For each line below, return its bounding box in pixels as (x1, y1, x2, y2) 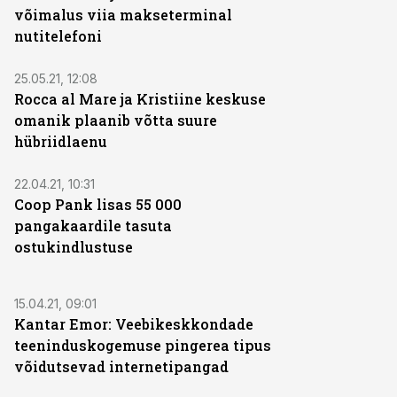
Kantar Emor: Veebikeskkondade (14, 315, 253, 333)
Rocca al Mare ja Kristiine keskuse (14, 90, 266, 108)
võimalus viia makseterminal (14, 5, 232, 24)
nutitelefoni (14, 27, 102, 45)
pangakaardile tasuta (14, 216, 172, 235)
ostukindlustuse (14, 237, 133, 256)
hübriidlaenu (14, 132, 107, 151)
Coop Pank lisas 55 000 (14, 195, 182, 214)
